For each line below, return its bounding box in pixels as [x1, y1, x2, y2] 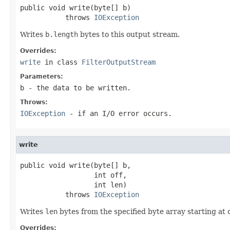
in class [41, 57, 82, 66]
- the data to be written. [24, 83, 131, 92]
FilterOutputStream [82, 57, 156, 66]
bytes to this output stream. [78, 30, 180, 39]
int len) [20, 180, 127, 189]
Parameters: [20, 72, 63, 80]
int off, [20, 170, 127, 179]
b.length [45, 30, 78, 39]
